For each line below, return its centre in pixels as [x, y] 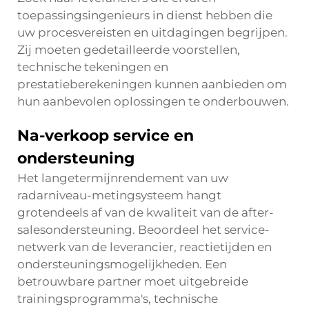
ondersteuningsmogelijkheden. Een [122, 264]
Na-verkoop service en [106, 136]
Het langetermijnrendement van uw [123, 178]
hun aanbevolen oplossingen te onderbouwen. [153, 101]
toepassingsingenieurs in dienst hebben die [145, 15]
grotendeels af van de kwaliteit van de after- [146, 212]
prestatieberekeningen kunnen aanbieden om [152, 84]
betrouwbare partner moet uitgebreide [133, 281]
